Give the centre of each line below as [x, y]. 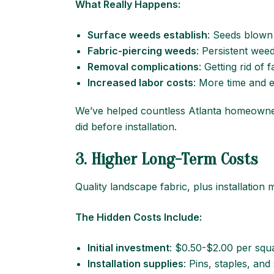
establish [184, 35]
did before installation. [126, 127]
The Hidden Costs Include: [139, 217]
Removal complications [143, 67]
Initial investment [128, 248]
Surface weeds [124, 35]
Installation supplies [135, 264]
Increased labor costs [140, 83]
